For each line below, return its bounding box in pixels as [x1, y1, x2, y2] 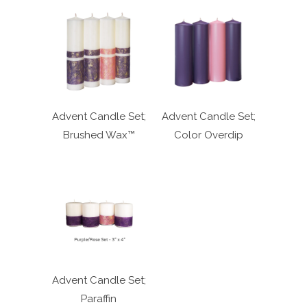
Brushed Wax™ [62, 129, 135, 141]
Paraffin [81, 293, 116, 305]
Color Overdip [173, 129, 243, 141]
